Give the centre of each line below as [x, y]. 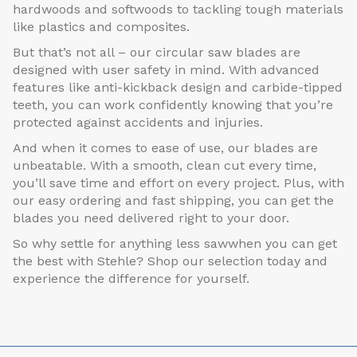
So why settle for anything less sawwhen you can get [175, 244]
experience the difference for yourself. [131, 279]
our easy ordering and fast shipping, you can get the [173, 201]
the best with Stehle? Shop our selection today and [170, 261]
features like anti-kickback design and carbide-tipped [178, 88]
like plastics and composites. [101, 27]
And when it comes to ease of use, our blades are [165, 148]
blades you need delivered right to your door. [151, 218]
